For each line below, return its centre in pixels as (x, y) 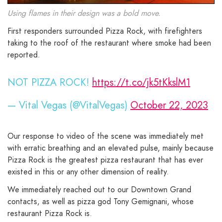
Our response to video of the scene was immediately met (106, 136)
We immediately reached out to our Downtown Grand (99, 190)
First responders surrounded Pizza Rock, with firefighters (105, 31)
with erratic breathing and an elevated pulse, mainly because (111, 148)
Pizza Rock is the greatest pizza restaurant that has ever (105, 160)
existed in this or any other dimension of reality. (88, 171)
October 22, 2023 (169, 105)
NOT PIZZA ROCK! (50, 82)
